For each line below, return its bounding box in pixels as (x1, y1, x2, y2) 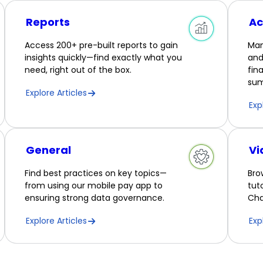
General (26, 143, 72, 157)
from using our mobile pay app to (25, 180, 163, 191)
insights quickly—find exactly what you (25, 52, 183, 63)
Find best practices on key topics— (25, 167, 167, 179)
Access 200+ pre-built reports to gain (25, 39, 178, 51)
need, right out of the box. (25, 64, 132, 76)
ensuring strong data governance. (25, 192, 165, 204)
